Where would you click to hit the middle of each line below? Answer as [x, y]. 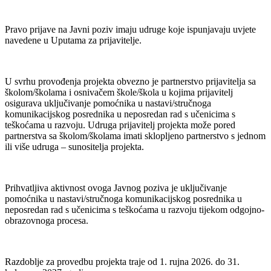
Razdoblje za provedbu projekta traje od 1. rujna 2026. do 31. [122, 261]
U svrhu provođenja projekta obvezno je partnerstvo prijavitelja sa [130, 81]
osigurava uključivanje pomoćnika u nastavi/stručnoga [108, 103]
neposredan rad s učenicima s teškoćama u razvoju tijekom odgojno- [135, 209]
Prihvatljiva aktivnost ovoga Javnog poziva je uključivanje [116, 188]
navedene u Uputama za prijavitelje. [73, 40]
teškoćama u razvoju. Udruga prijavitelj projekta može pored [120, 125]
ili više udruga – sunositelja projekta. [74, 146]
